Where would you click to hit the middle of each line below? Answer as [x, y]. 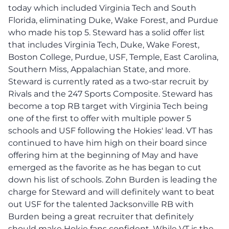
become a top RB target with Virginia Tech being [108, 106]
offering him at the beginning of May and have [103, 155]
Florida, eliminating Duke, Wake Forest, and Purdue [113, 20]
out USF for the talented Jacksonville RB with [101, 204]
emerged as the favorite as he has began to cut [105, 167]
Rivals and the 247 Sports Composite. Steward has [110, 94]
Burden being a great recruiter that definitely [101, 216]
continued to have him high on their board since [108, 143]
